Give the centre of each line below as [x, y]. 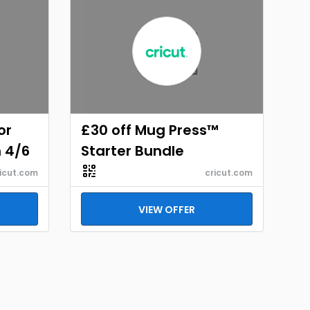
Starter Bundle [133, 151]
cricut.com [229, 173]
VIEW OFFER [167, 210]
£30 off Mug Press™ [150, 130]
